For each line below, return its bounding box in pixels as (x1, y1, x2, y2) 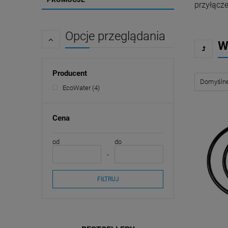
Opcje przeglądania (65, 29, 165, 43)
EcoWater (63, 84, 91, 92)
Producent (52, 69, 87, 78)
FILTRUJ (97, 176, 119, 183)
